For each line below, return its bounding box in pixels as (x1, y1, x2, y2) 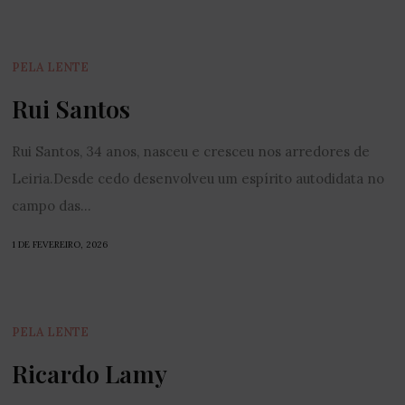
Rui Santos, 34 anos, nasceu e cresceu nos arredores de (12, 143, 371, 160)
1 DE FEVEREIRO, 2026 (12, 239, 108, 250)
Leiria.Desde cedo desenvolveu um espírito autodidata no (12, 170, 385, 187)
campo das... (12, 197, 92, 214)
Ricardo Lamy (12, 357, 168, 390)
